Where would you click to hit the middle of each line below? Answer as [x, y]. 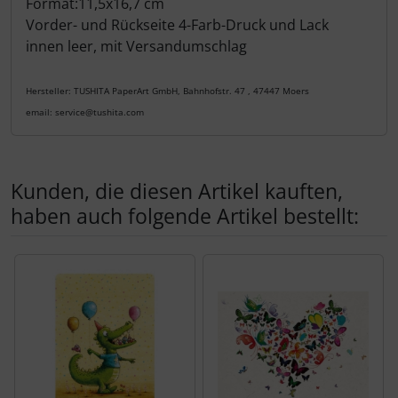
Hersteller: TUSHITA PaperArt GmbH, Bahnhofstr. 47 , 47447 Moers [167, 91]
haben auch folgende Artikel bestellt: [185, 216]
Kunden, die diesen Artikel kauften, [177, 191]
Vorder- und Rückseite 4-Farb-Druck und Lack [177, 25]
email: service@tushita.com [85, 112]
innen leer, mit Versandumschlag [136, 47]
